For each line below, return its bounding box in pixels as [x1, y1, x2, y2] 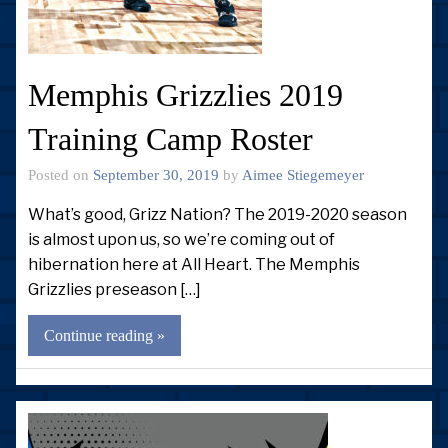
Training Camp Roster [28, 121, 313, 158]
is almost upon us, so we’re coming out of [28, 229, 335, 249]
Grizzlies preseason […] [28, 279, 201, 299]
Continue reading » [44, 327, 165, 345]
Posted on [28, 166, 93, 184]
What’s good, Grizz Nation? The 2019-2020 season [28, 204, 407, 224]
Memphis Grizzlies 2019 [28, 77, 343, 114]
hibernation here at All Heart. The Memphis [28, 254, 360, 274]
